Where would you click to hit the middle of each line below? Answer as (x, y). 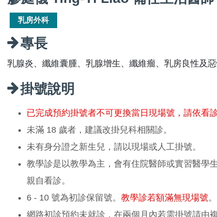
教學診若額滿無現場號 (165, 197)
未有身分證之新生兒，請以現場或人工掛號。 (114, 147)
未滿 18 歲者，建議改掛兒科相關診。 (99, 130)
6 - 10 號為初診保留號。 (74, 197)
